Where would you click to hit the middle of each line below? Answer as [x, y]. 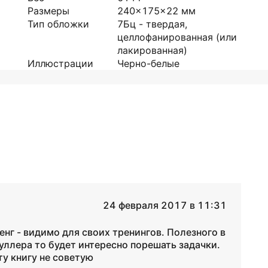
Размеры [48, 11]
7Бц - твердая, [152, 24]
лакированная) [152, 50]
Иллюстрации [60, 63]
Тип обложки [58, 24]
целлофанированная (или [177, 37]
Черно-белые [148, 63]
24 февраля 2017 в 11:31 [165, 205]
